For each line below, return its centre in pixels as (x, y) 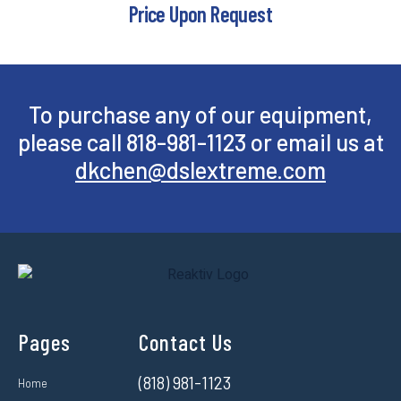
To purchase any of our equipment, (200, 115)
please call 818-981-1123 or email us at (200, 142)
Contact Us (185, 342)
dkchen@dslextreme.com (200, 170)
